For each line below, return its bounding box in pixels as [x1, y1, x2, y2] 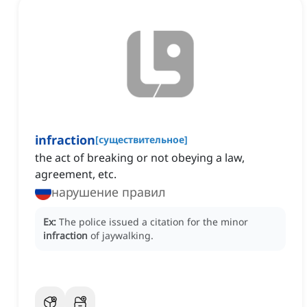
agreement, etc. [35, 167, 116, 182]
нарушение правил [51, 184, 166, 201]
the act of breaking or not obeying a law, [35, 150, 245, 166]
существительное [99, 133, 184, 147]
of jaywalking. [90, 229, 153, 243]
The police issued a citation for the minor [59, 215, 248, 229]
